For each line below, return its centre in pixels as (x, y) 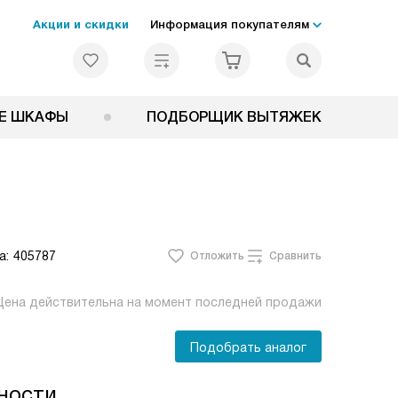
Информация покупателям (230, 24)
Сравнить (295, 256)
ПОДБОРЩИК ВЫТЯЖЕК (234, 117)
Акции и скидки (81, 24)
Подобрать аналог (248, 347)
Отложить (217, 256)
